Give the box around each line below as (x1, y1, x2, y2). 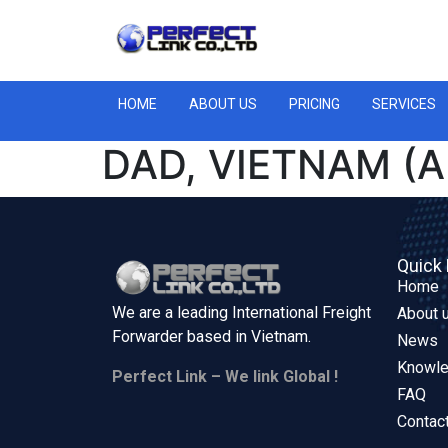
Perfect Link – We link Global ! (112, 367, 338, 387)
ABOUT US (189, 95, 257, 112)
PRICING (289, 95, 340, 112)
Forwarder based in (112, 327, 251, 347)
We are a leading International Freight (112, 303, 371, 323)
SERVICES (372, 95, 436, 112)
